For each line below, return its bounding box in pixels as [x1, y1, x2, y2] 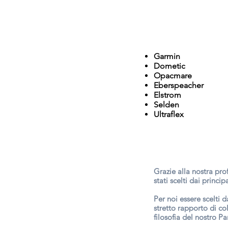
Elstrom [154, 90, 181, 100]
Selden [154, 99, 179, 109]
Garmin [154, 51, 180, 61]
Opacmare [154, 70, 192, 80]
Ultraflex [154, 109, 184, 119]
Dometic [154, 61, 185, 71]
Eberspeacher [154, 80, 204, 90]
